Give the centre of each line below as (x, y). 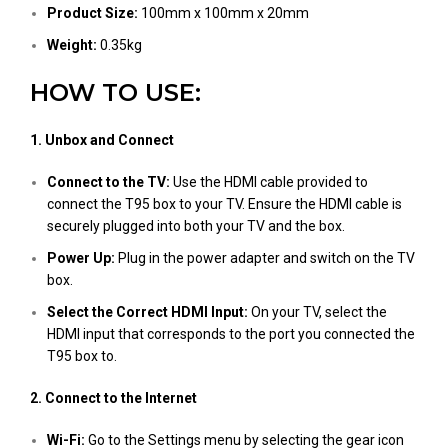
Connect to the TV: (108, 182)
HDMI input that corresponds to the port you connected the (231, 334)
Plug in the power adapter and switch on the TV (265, 258)
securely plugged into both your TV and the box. (196, 226)
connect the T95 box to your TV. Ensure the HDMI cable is (224, 204)
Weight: (73, 45)
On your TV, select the (317, 312)
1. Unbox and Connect (102, 140)
